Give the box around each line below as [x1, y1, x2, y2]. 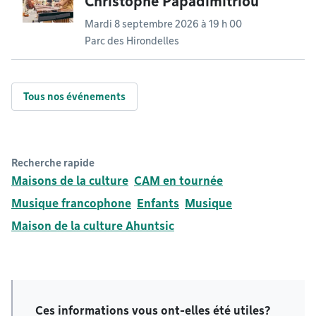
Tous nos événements [23, 90, 126, 102]
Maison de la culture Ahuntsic [11, 219, 174, 233]
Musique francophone [11, 196, 131, 210]
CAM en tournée [134, 174, 223, 188]
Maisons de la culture [11, 174, 128, 188]
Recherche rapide [11, 157, 95, 169]
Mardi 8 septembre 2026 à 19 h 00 [85, 18, 242, 30]
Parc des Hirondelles [85, 35, 179, 47]
